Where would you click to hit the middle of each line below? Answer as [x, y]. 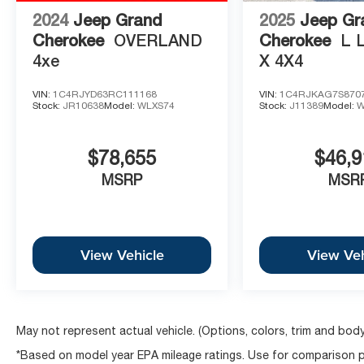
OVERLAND [158, 40]
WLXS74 [156, 105]
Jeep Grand [118, 19]
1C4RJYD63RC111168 [105, 94]
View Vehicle [122, 255]
